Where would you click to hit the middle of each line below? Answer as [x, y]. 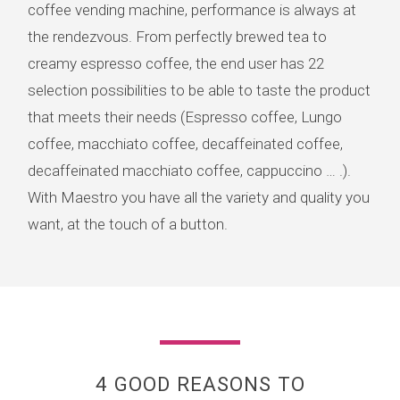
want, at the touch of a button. [128, 225]
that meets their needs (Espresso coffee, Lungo [185, 117]
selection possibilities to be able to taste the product [199, 91]
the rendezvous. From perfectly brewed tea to [177, 37]
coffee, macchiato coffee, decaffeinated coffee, [185, 144]
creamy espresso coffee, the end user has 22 [176, 64]
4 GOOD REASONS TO [200, 384]
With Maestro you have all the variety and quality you [199, 198]
